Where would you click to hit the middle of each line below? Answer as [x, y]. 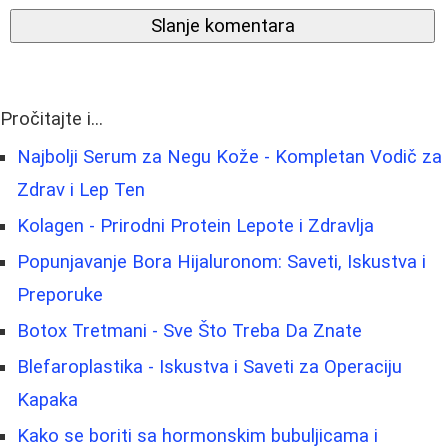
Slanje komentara [222, 25]
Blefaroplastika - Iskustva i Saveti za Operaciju [209, 366]
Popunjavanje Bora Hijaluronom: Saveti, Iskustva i [221, 261]
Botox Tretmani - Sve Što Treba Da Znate [189, 330]
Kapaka [47, 399]
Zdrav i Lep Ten [81, 189]
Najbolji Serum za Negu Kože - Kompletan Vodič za [229, 156]
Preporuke [60, 294]
